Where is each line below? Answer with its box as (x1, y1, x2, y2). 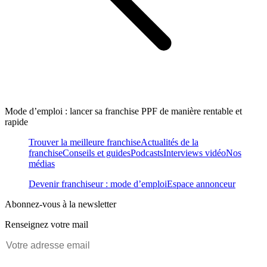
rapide (5, 116, 28, 127)
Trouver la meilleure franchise (29, 136, 141, 147)
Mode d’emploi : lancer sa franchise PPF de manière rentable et (5, 105, 242, 116)
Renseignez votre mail (5, 219, 88, 229)
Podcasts (131, 147, 163, 158)
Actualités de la (141, 136, 198, 147)
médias (29, 158, 55, 169)
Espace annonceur (167, 178, 235, 189)
